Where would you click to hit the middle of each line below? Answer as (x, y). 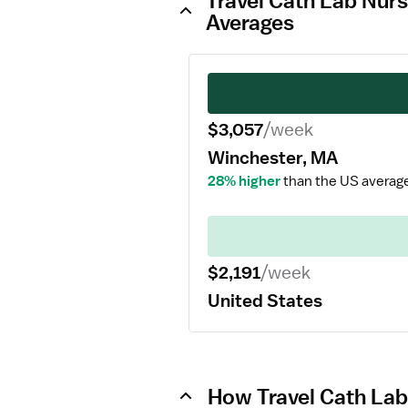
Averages (250, 22)
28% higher (244, 181)
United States (265, 301)
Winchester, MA (273, 158)
